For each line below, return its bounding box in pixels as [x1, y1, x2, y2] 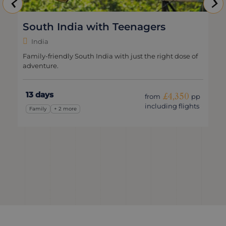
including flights [145, 102, 199, 110]
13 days [26, 89, 53, 99]
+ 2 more [54, 106, 77, 112]
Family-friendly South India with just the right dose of [23, 52, 198, 61]
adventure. [23, 62, 59, 70]
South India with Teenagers [23, 21, 165, 33]
